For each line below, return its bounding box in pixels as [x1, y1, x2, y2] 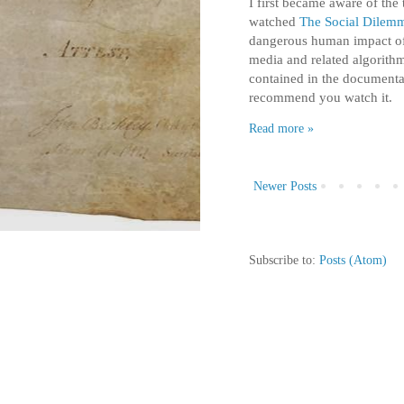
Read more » [249, 122, 314, 136]
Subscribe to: [249, 253, 319, 268]
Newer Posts [253, 179, 317, 194]
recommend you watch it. [249, 88, 392, 105]
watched [249, 13, 299, 29]
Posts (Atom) [319, 253, 387, 268]
